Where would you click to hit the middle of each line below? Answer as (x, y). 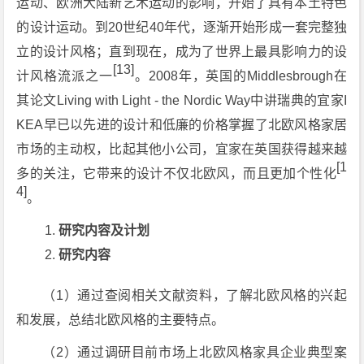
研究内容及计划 (104, 230)
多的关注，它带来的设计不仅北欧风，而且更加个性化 (177, 173)
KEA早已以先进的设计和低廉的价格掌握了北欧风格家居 (182, 125)
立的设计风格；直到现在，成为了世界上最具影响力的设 (182, 52)
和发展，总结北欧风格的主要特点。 (121, 320)
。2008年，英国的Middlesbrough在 (240, 76)
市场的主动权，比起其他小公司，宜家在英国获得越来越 (182, 149)
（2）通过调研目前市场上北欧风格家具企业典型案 (195, 352)
